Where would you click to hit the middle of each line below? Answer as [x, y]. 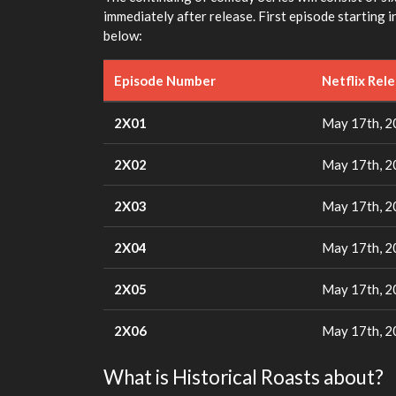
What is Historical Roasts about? [244, 377]
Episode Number [165, 80]
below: [123, 35]
